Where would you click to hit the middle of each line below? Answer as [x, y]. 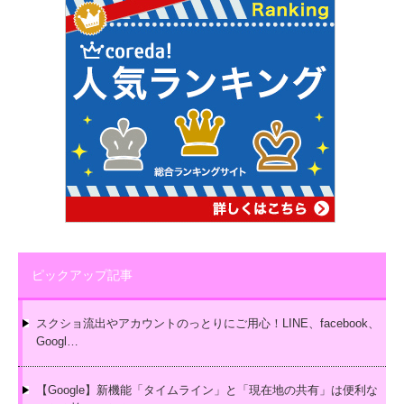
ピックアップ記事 [82, 275]
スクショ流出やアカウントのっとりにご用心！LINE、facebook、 [208, 324]
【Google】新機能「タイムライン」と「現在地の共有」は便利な [207, 390]
